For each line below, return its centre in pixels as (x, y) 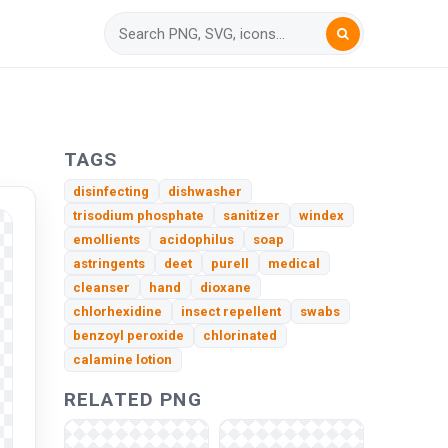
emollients (107, 239)
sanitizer (252, 215)
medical (294, 263)
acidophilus (197, 239)
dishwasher (205, 191)
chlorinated (240, 336)
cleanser (102, 287)
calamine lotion (123, 360)
